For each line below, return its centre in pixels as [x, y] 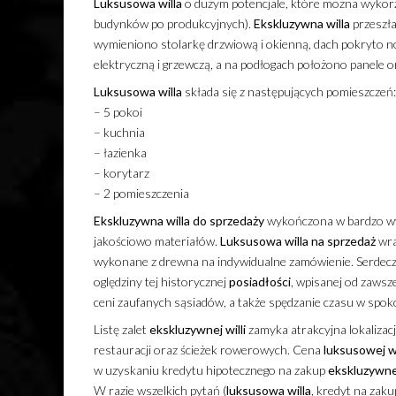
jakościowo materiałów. [156, 240]
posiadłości [259, 281]
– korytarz [121, 172]
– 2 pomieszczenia [141, 193]
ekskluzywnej [186, 329]
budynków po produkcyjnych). [173, 23]
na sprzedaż [343, 240]
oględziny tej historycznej [161, 281]
